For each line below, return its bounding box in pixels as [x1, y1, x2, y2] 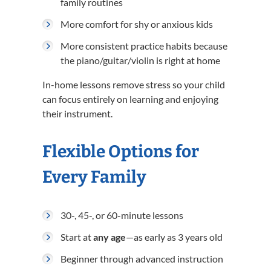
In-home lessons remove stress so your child [42, 79, 225, 90]
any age [93, 231, 126, 243]
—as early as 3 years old [126, 231, 223, 243]
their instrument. [42, 108, 113, 119]
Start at [60, 231, 93, 243]
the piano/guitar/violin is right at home [60, 54, 220, 66]
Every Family [42, 167, 146, 187]
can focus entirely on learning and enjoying [42, 93, 218, 105]
